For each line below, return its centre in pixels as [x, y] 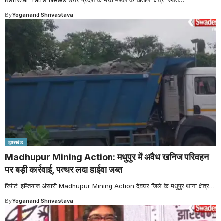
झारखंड [16, 142]
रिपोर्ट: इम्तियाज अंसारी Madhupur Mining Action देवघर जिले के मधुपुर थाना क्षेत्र [107, 186]
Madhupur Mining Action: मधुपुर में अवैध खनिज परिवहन [107, 157]
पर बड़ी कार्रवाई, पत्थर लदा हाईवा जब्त [64, 169]
